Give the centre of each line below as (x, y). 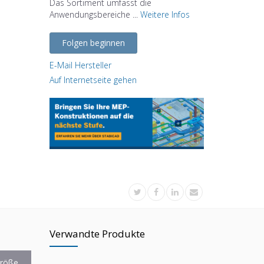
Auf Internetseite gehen (93, 80)
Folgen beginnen (93, 42)
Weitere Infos (165, 14)
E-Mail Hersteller (80, 65)
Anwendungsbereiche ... (95, 14)
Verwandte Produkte (97, 234)
